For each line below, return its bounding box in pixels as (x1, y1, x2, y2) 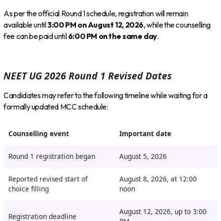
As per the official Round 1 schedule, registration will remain (3, 9, 188, 19)
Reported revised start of (8, 174, 88, 184)
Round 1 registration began (8, 151, 95, 161)
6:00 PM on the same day (68, 32, 157, 41)
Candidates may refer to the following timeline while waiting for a (3, 91, 208, 101)
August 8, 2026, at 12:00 (119, 174, 197, 184)
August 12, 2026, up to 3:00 (119, 207, 207, 216)
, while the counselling (144, 20, 211, 30)
